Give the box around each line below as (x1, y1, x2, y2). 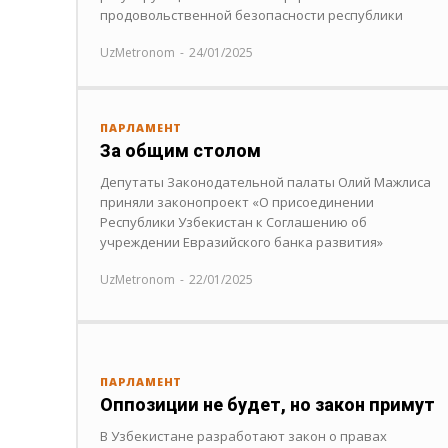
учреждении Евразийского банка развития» (100, 233, 383, 252)
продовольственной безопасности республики (100, 5, 403, 24)
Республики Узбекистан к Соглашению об (100, 213, 367, 232)
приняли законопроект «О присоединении (100, 193, 374, 212)
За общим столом (100, 140, 261, 162)
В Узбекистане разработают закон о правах (100, 427, 387, 446)
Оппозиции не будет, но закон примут (100, 394, 435, 416)
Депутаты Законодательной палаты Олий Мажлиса (100, 173, 431, 192)
